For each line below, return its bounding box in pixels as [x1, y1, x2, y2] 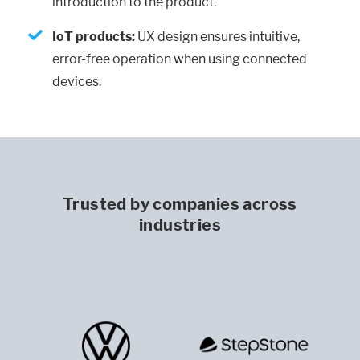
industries [138, 215, 221, 235]
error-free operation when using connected [52, 51, 307, 67]
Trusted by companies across [63, 194, 297, 215]
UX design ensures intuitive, [135, 29, 300, 45]
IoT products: [52, 29, 135, 45]
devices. [52, 74, 101, 90]
